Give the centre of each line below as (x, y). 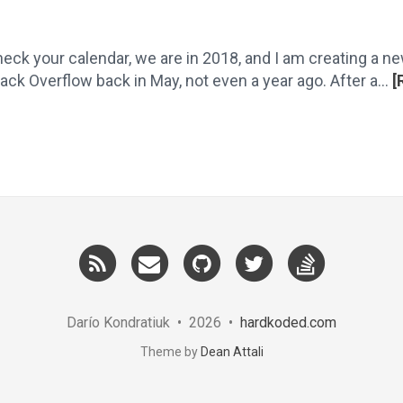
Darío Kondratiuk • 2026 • (153, 322)
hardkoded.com (288, 322)
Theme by (170, 352)
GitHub (247, 252)
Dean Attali (232, 352)
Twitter (300, 252)
